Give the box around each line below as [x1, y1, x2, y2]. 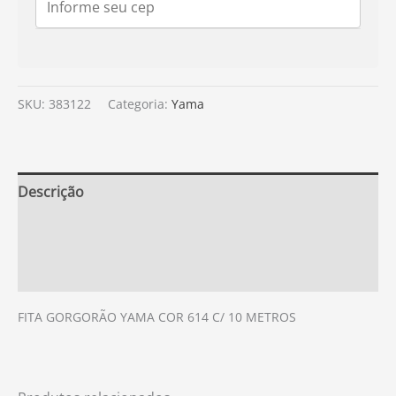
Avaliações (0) [18, 262, 108, 282]
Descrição [18, 182, 84, 202]
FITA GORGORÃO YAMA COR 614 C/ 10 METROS [18, 308, 296, 326]
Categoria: [108, 95, 171, 113]
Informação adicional [18, 222, 158, 242]
